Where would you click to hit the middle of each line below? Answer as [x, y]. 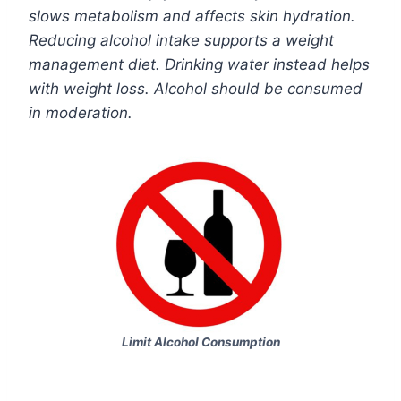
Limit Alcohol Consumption [200, 342]
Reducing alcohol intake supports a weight [181, 41]
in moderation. [81, 113]
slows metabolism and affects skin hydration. [192, 17]
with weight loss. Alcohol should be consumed [196, 89]
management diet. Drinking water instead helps [199, 65]
